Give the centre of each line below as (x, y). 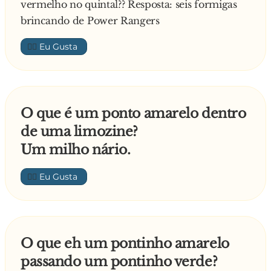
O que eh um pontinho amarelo (125, 244)
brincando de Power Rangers (90, 21)
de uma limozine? (79, 132)
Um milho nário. (76, 150)
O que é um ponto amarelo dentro (133, 114)
